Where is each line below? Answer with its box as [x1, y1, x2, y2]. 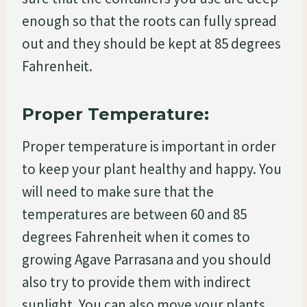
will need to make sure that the [22, 182, 214, 201]
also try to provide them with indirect [22, 272, 251, 291]
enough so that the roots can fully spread [22, 11, 277, 30]
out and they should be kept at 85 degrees [22, 34, 281, 53]
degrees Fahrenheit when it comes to [22, 227, 250, 246]
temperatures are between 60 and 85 [22, 204, 247, 223]
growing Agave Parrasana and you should [22, 249, 271, 269]
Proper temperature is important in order [22, 136, 276, 156]
